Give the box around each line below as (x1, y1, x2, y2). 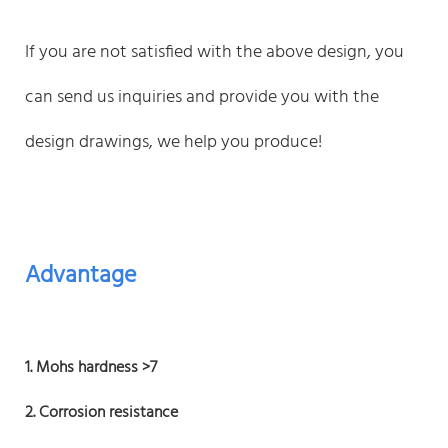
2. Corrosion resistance (25, 399, 178, 426)
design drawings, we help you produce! (25, 127, 322, 157)
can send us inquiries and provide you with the (25, 82, 379, 112)
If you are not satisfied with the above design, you (25, 37, 404, 67)
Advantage (25, 256, 136, 295)
